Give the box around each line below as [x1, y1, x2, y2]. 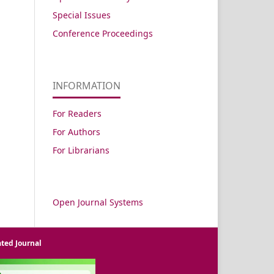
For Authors [53, 125, 100, 138]
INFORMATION [53, 78, 120, 92]
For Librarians [53, 144, 109, 156]
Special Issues [53, 9, 111, 21]
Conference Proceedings [53, 27, 153, 39]
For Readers [53, 107, 102, 119]
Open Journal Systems [53, 196, 143, 208]
